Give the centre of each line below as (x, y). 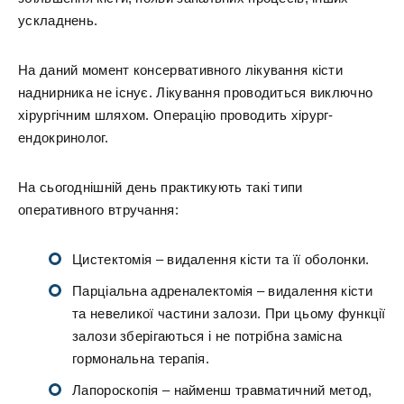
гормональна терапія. (141, 358)
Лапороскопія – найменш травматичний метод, (222, 390)
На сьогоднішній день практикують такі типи (161, 187)
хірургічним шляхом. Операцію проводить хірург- (176, 115)
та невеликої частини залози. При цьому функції (229, 313)
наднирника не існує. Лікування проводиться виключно (196, 92)
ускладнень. (58, 20)
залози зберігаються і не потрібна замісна (207, 336)
